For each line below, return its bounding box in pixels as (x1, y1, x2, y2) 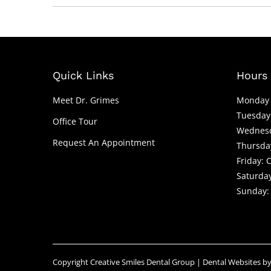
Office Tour (53, 115, 97, 127)
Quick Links (53, 68, 114, 82)
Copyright (53, 256, 90, 267)
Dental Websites (203, 256, 261, 267)
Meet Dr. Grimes (53, 94, 119, 106)
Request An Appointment (53, 136, 155, 148)
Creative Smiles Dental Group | (90, 256, 203, 267)
